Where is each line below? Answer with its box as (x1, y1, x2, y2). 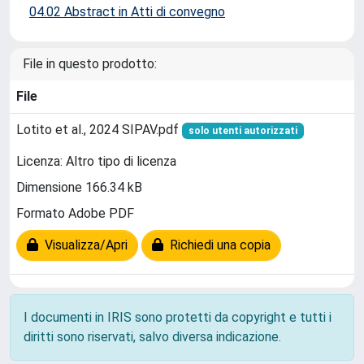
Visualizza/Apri (38, 237, 128, 253)
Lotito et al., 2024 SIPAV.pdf (16, 122, 182, 137)
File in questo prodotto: (23, 56, 157, 71)
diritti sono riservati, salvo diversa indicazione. (24, 329, 281, 344)
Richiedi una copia (163, 237, 271, 253)
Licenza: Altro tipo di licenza (16, 154, 176, 170)
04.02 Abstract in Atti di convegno (29, 4, 225, 19)
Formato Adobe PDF (16, 206, 134, 222)
